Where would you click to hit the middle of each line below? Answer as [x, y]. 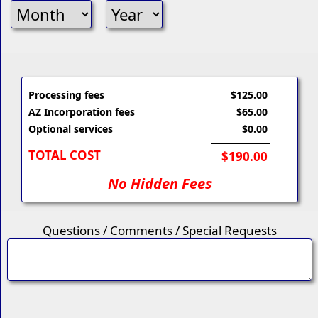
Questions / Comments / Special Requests [160, 231]
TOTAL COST [64, 155]
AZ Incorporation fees [81, 112]
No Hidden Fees [160, 184]
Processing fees [66, 95]
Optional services [70, 129]
